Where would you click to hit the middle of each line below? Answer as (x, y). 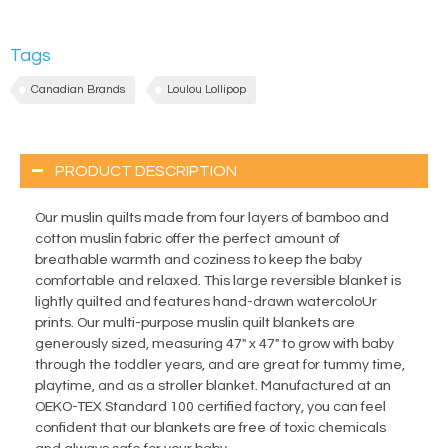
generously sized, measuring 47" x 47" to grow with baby (214, 344)
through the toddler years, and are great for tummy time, (220, 365)
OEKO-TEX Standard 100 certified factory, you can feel (210, 407)
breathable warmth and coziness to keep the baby (198, 260)
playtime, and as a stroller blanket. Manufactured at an (213, 386)
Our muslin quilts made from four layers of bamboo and (212, 218)
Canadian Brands (78, 90)
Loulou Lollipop (206, 90)
